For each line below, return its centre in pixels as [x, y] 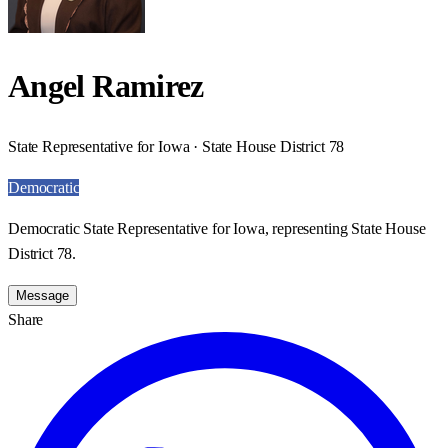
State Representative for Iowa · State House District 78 [176, 146]
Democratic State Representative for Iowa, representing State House [217, 228]
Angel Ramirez [106, 86]
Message [42, 295]
